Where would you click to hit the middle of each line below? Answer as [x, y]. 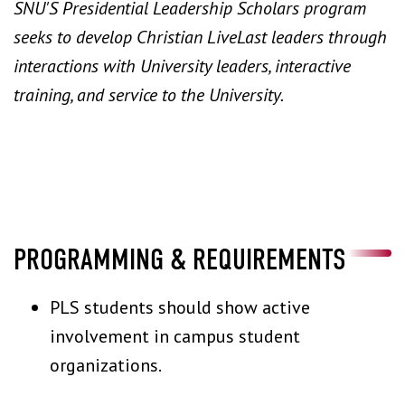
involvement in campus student [175, 336]
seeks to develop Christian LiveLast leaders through [200, 37]
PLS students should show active [180, 307]
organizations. [106, 365]
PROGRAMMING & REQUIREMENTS [180, 259]
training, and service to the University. [150, 95]
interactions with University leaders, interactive [182, 66]
